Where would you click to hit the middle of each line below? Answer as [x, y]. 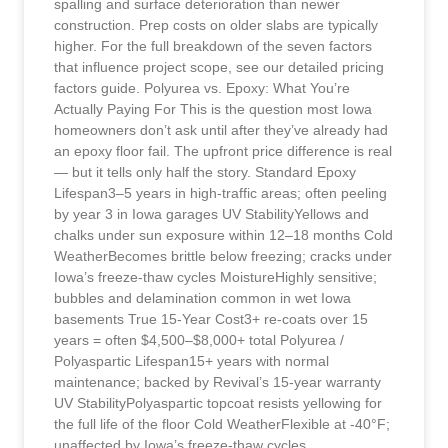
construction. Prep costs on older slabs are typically [216, 24]
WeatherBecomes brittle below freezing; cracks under [223, 255]
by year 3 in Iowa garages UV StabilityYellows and [211, 213]
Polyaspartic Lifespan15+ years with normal [191, 360]
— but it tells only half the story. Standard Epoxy [205, 171]
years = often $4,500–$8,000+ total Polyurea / [199, 339]
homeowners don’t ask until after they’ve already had [221, 129]
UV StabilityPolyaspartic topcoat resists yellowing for [218, 402]
